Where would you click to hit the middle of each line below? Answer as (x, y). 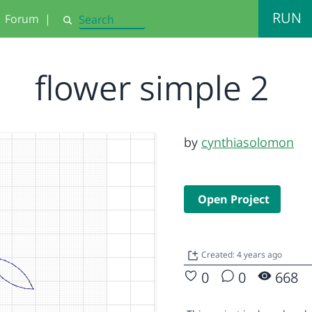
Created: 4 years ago (242, 255)
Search (77, 26)
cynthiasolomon (248, 142)
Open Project (234, 199)
